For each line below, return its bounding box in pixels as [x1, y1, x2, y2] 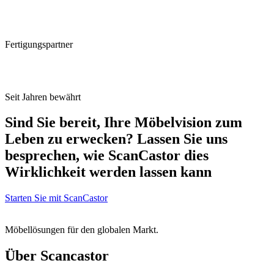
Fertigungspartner [5, 39, 73, 50]
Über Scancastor [5, 248, 109, 264]
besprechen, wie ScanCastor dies [5, 147, 209, 164]
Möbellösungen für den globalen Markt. [5, 224, 158, 235]
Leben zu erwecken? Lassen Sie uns [5, 131, 228, 147]
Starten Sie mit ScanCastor [5, 193, 108, 204]
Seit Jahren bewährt [5, 91, 81, 102]
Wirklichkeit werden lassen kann [5, 164, 212, 180]
